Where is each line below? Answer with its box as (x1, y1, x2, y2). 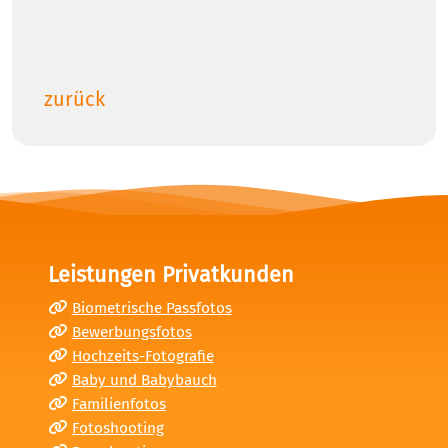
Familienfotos (71, 395, 166, 414)
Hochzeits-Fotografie (71, 347, 214, 366)
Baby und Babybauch (71, 371, 217, 390)
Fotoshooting (71, 419, 164, 438)
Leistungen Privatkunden (48, 262, 294, 289)
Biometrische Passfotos (71, 299, 232, 318)
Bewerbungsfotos (71, 323, 192, 342)
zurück (44, 87, 105, 112)
